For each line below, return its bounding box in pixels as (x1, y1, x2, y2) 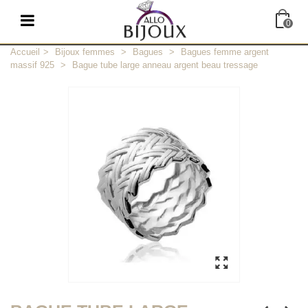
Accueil (10, 47, 40, 57)
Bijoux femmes (55, 47, 115, 57)
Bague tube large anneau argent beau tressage (72, 60, 258, 70)
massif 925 (10, 60, 54, 70)
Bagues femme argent (181, 47, 269, 57)
